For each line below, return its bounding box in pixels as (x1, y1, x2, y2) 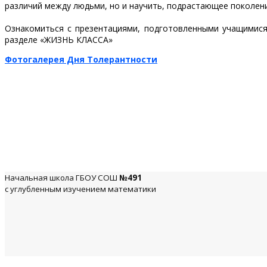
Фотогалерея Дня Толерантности (5, 53, 157, 65)
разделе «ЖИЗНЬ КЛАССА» (5, 33, 113, 45)
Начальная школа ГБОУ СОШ (5, 172, 119, 183)
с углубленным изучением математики (5, 183, 156, 194)
